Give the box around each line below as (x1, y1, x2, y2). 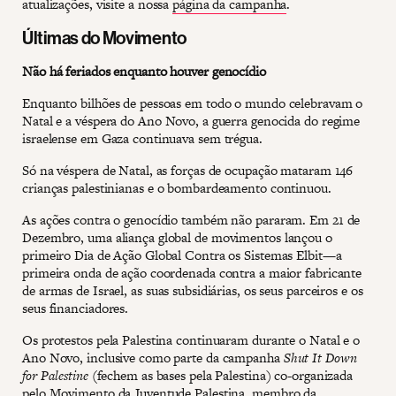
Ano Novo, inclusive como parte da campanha (22, 347, 284, 367)
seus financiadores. (22, 298, 129, 317)
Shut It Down (283, 347, 357, 367)
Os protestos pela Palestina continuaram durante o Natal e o (22, 330, 361, 349)
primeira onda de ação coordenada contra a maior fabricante (22, 263, 362, 282)
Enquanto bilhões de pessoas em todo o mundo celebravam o (22, 93, 363, 112)
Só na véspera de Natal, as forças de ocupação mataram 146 (22, 160, 354, 179)
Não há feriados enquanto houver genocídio (22, 61, 266, 80)
